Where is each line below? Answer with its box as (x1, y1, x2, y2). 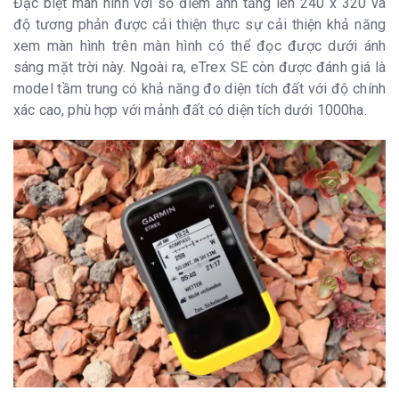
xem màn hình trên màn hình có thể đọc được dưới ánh (13, 37, 386, 54)
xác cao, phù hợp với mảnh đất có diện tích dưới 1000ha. (13, 101, 367, 118)
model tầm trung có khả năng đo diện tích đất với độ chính (13, 79, 386, 97)
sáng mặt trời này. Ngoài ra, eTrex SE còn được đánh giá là (13, 58, 386, 76)
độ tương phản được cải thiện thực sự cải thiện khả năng (13, 15, 386, 33)
